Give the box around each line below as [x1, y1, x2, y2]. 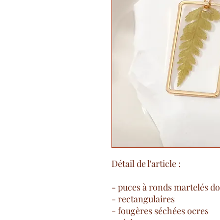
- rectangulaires [111, 193, 175, 205]
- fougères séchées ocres [111, 205, 209, 217]
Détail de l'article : [111, 158, 181, 169]
